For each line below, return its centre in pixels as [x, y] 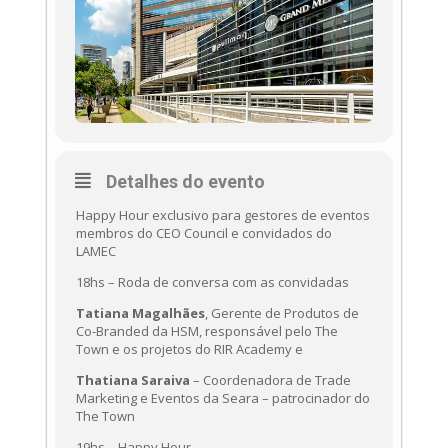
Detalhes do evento [185, 182]
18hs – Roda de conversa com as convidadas [212, 282]
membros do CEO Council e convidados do [203, 233]
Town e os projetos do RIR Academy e [190, 349]
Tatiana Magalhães [140, 313]
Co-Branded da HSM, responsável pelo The [206, 331]
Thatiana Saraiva [132, 380]
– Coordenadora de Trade [270, 380]
